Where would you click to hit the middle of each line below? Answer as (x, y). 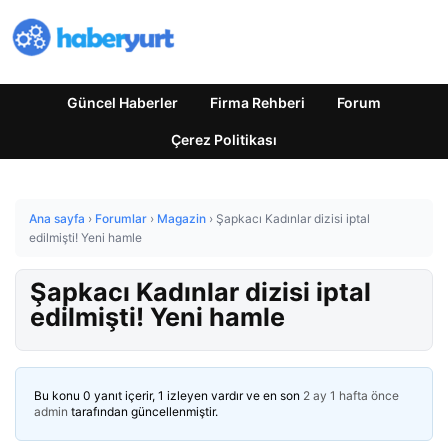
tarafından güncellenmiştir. (143, 411)
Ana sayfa (57, 218)
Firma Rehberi (257, 102)
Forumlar (121, 218)
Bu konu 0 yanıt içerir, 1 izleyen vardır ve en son (168, 395)
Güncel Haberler (122, 102)
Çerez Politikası (224, 139)
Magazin (181, 218)
